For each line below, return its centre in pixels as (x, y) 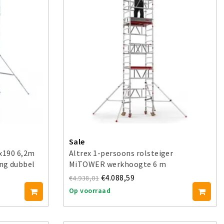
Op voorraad (90, 191)
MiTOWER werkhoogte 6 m (118, 164)
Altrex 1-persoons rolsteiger (121, 153)
